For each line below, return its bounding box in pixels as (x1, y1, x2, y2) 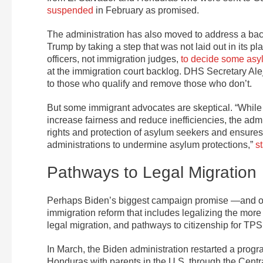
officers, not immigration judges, (47, 54, 181, 65)
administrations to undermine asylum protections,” (47, 140, 255, 150)
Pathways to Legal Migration (47, 163, 257, 182)
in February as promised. (93, 5, 199, 16)
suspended (47, 5, 93, 16)
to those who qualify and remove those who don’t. (47, 79, 252, 89)
